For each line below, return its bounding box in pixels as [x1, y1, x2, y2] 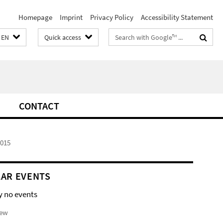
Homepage [18, 12, 52, 22]
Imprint [60, 12, 83, 22]
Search [109, 30, 130, 40]
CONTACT [19, 100, 59, 112]
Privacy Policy [90, 12, 133, 22]
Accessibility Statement [141, 12, 213, 22]
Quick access [44, 33, 81, 42]
